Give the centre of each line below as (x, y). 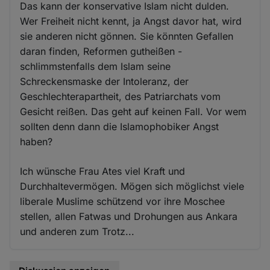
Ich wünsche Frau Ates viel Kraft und (103, 171)
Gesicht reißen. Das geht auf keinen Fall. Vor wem (133, 111)
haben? (36, 141)
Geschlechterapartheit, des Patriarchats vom (121, 96)
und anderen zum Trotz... (77, 231)
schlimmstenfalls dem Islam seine (96, 66)
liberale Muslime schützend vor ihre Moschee (123, 201)
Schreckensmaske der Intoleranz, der (105, 81)
